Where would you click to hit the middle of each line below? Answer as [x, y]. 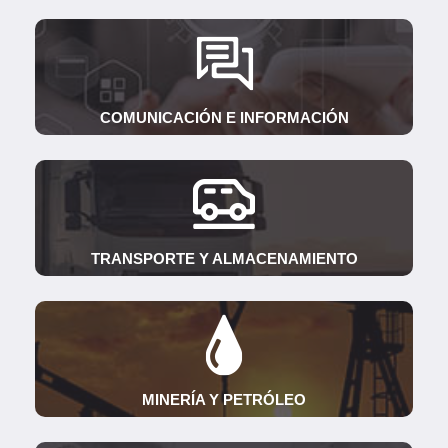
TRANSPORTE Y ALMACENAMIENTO [224, 258]
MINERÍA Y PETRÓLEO [224, 399]
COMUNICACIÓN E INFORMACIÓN [224, 117]
